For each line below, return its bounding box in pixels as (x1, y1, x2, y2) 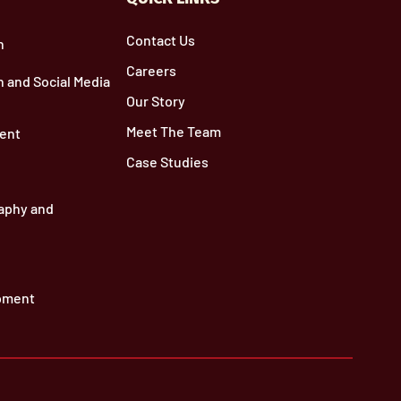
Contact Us (126, 30, 195, 48)
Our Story (126, 91, 185, 109)
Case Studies (126, 152, 209, 170)
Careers (126, 61, 176, 79)
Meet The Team (126, 122, 221, 140)
